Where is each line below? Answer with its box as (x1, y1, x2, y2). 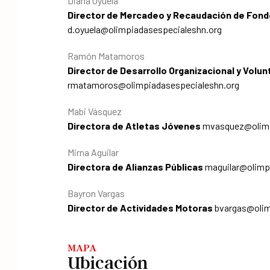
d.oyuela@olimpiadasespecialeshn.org (67, 24, 222, 36)
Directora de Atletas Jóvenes (67, 120, 201, 132)
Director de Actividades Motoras (67, 202, 213, 214)
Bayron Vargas (67, 187, 125, 199)
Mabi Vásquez (67, 105, 122, 118)
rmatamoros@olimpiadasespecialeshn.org (67, 79, 239, 91)
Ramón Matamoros (67, 50, 145, 62)
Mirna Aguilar (67, 146, 119, 159)
